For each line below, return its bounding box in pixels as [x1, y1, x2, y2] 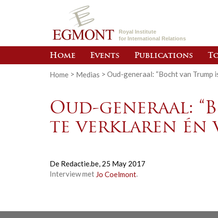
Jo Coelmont [96, 169, 136, 179]
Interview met [50, 169, 96, 179]
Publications [134, 52, 193, 60]
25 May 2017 [102, 159, 145, 168]
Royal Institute [119, 29, 156, 35]
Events [90, 52, 120, 60]
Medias [76, 70, 100, 78]
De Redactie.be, [50, 159, 100, 168]
